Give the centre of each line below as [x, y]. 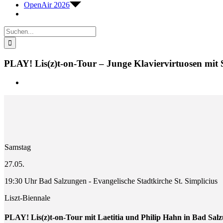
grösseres [38, 91]
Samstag [18, 147]
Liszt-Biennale [28, 198]
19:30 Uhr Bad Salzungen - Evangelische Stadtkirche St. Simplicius [111, 181]
